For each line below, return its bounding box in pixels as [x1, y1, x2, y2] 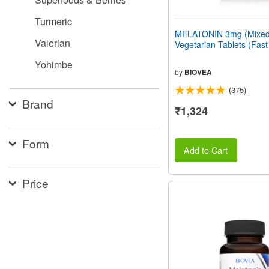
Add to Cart [184, 143, 228, 156]
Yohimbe [35, 58, 73, 71]
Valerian [35, 36, 70, 50]
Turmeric [35, 14, 72, 28]
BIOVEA [184, 66, 212, 77]
